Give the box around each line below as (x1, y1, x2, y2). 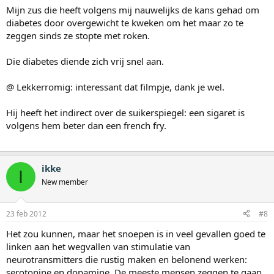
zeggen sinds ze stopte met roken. (6, 29, 150, 42)
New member (42, 177, 88, 188)
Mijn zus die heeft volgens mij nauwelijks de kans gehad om (6, 4, 259, 17)
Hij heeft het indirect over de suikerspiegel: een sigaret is (6, 106, 245, 119)
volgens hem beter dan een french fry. (6, 119, 166, 132)
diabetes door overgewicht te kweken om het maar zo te (6, 17, 243, 29)
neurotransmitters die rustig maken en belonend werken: (6, 253, 247, 265)
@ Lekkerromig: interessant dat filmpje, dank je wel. (6, 81, 224, 94)
